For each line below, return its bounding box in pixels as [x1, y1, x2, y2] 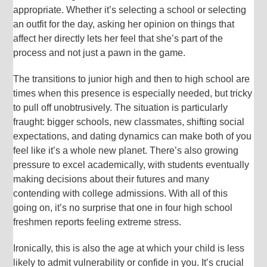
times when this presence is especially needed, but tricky [13, 88, 253, 98]
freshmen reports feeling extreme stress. [13, 216, 182, 227]
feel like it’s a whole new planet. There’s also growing [13, 145, 239, 156]
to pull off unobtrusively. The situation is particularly [13, 102, 228, 113]
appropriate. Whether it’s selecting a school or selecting [13, 4, 247, 15]
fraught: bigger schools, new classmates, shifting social [13, 116, 245, 127]
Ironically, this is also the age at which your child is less [13, 243, 245, 253]
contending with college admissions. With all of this [13, 188, 228, 198]
